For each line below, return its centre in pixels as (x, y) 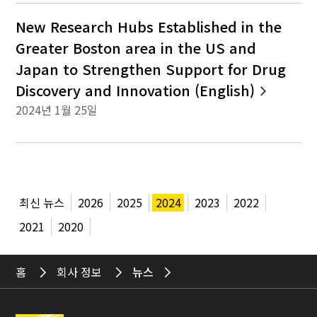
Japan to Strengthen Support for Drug (151, 69)
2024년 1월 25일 (57, 109)
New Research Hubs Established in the (149, 26)
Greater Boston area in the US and (136, 47)
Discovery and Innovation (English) (136, 90)
